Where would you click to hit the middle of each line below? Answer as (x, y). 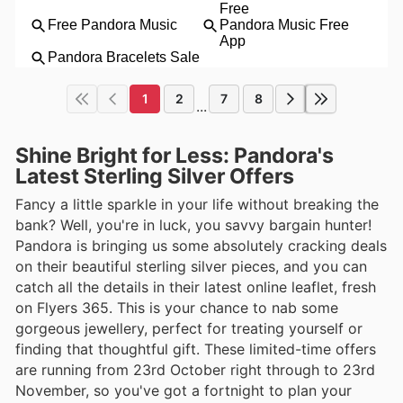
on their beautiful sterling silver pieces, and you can (191, 266)
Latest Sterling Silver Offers (155, 176)
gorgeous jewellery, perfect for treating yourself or (189, 328)
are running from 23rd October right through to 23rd (195, 369)
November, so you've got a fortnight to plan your (184, 390)
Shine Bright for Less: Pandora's (175, 155)
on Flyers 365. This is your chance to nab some (177, 307)
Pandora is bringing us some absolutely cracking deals (201, 245)
